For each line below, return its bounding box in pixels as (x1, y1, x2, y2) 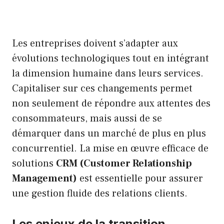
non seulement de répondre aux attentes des (12, 96, 210, 110)
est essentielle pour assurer (77, 171, 203, 185)
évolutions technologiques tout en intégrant (12, 51, 209, 65)
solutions (12, 156, 56, 170)
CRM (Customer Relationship (56, 156, 192, 170)
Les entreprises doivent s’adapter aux (12, 36, 178, 50)
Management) (12, 171, 77, 185)
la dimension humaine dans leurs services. (12, 66, 203, 80)
